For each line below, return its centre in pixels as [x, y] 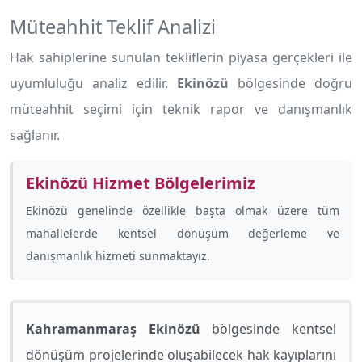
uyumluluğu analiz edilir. [93, 83]
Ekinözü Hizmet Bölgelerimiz [141, 183]
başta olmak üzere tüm [267, 210]
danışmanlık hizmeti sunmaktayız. [118, 256]
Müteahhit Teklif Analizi [113, 27]
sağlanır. [35, 135]
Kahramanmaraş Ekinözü [113, 329]
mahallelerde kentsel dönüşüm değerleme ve [183, 233]
